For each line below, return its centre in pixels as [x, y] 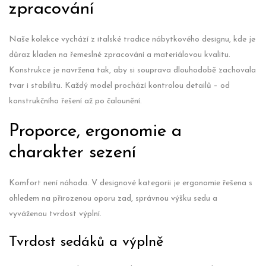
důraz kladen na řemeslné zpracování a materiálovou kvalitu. [120, 55]
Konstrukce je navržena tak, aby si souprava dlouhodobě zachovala [132, 70]
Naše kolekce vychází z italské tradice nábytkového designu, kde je [132, 39]
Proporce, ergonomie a [95, 132]
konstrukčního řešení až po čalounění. [75, 101]
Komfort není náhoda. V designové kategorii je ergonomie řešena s [131, 183]
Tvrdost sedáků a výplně [86, 242]
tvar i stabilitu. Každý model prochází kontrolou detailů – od [119, 86]
